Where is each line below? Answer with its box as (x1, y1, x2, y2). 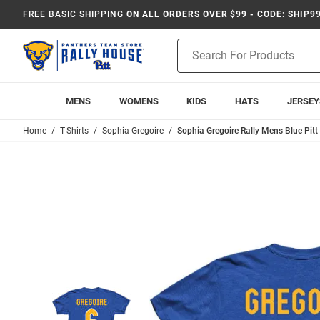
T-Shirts (60, 126, 89, 136)
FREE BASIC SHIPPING (23, 9, 124, 19)
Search (177, 55, 208, 66)
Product (177, 40, 213, 51)
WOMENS (119, 96, 159, 106)
